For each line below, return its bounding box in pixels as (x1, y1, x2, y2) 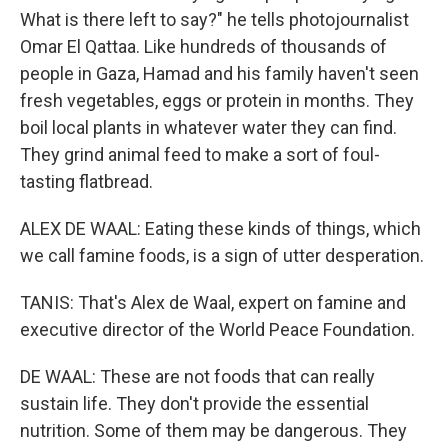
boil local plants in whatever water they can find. (20, 117, 397, 138)
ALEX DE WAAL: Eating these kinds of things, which (20, 218, 421, 239)
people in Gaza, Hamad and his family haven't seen (20, 63, 419, 84)
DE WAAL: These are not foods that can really (20, 366, 375, 387)
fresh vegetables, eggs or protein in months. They (20, 90, 414, 111)
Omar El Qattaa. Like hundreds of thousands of (20, 36, 387, 57)
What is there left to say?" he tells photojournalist (20, 9, 409, 30)
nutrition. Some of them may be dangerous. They (20, 420, 407, 441)
